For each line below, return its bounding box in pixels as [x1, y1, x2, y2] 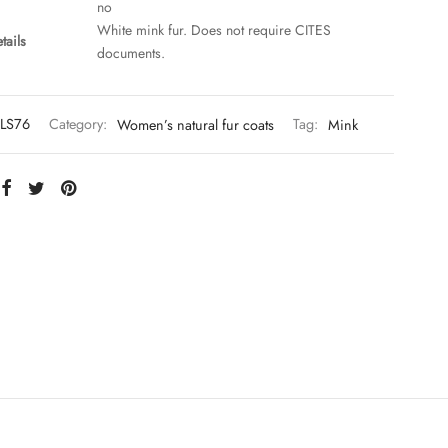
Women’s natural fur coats [116, 114, 274, 135]
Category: [48, 114, 111, 135]
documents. [96, 42, 165, 63]
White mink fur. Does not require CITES [96, 19, 331, 40]
